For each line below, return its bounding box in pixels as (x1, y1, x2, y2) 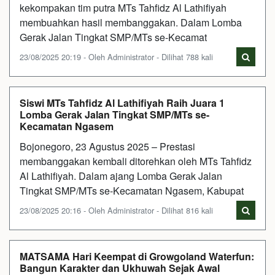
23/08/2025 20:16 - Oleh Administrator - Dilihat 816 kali (20, 204, 213, 216)
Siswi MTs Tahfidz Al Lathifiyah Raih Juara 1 (20, 95, 225, 110)
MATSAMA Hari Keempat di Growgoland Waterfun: (20, 249, 254, 263)
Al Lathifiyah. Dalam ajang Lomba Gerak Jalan (20, 168, 222, 183)
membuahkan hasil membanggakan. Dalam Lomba (20, 15, 242, 29)
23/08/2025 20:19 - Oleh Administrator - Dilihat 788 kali (20, 50, 213, 63)
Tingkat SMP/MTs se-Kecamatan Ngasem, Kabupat (20, 183, 244, 198)
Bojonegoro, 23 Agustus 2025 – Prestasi (20, 139, 195, 153)
